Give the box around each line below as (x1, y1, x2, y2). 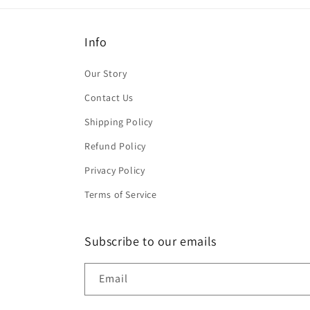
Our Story (84, 67, 127, 80)
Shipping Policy (84, 116, 153, 128)
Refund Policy (84, 140, 146, 152)
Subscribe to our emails (84, 233, 217, 249)
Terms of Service (84, 188, 157, 201)
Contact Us (84, 91, 134, 104)
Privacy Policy (84, 164, 145, 176)
